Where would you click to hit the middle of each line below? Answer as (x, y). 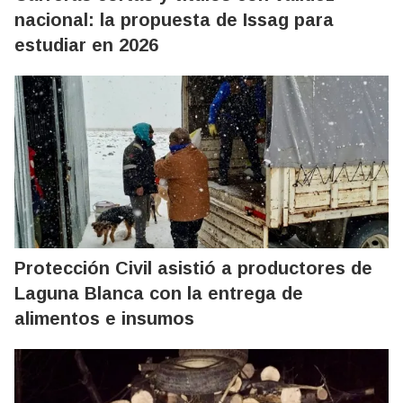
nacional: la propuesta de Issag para (174, 20)
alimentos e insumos (104, 318)
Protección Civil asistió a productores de (193, 268)
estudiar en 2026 (86, 45)
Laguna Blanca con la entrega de (159, 293)
